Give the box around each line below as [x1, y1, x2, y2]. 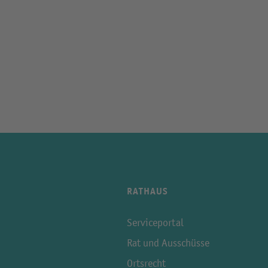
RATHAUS [127, 185, 168, 198]
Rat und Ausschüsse [127, 237, 209, 249]
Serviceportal [127, 217, 184, 229]
